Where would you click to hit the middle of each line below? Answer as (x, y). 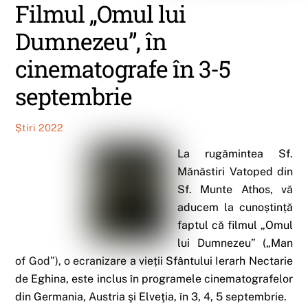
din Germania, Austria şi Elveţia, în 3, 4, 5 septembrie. (151, 297)
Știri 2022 (40, 128)
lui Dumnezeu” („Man (235, 243)
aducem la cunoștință (235, 208)
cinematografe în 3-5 (123, 69)
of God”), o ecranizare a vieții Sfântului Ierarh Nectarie (154, 261)
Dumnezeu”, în (91, 41)
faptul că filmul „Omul (235, 225)
